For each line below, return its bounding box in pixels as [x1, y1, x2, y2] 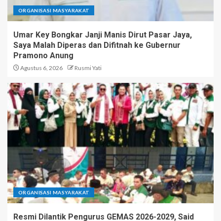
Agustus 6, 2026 [19, 64, 63, 72]
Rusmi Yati [74, 64, 102, 72]
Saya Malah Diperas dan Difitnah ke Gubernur [13, 40, 181, 50]
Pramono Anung [13, 51, 74, 61]
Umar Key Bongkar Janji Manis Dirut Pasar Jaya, [13, 30, 192, 40]
